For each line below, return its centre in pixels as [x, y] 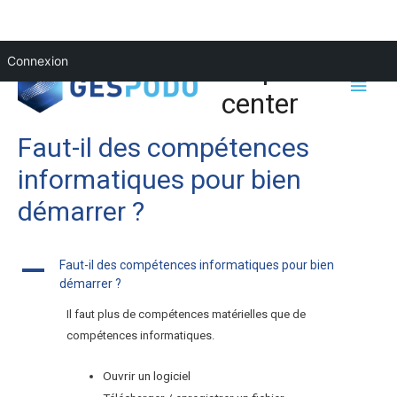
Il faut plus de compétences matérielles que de [186, 314]
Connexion [38, 61]
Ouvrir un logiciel [150, 375]
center [261, 103]
